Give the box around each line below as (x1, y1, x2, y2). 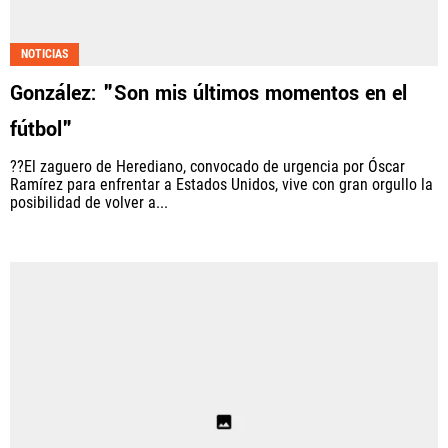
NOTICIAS (21, 46, 68, 61)
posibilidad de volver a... (10, 192, 168, 212)
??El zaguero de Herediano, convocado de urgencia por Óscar (10, 156, 405, 176)
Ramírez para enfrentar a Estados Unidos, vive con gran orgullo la (10, 174, 433, 194)
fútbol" (10, 114, 73, 144)
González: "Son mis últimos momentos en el (10, 78, 407, 108)
